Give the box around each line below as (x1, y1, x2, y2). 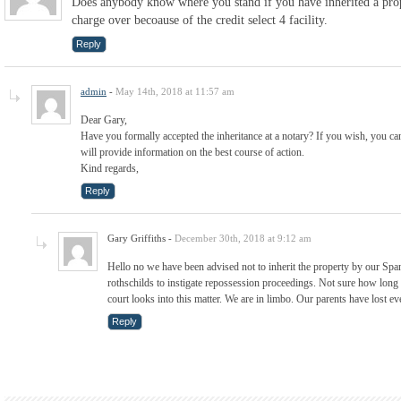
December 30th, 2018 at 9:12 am (175, 232, 311, 243)
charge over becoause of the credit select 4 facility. (72, 13, 328, 27)
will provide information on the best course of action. (81, 145, 304, 158)
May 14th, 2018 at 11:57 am (115, 85, 235, 97)
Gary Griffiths (107, 232, 166, 243)
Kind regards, (81, 161, 139, 175)
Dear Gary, (81, 113, 127, 126)
